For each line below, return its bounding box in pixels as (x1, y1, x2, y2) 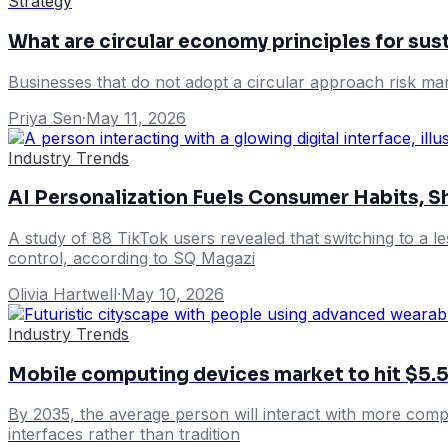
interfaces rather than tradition (8, 424, 240, 445)
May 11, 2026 (86, 107, 186, 128)
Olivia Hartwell (8, 284, 117, 304)
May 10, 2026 (121, 284, 224, 304)
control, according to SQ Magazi (8, 248, 255, 268)
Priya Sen (8, 107, 82, 128)
